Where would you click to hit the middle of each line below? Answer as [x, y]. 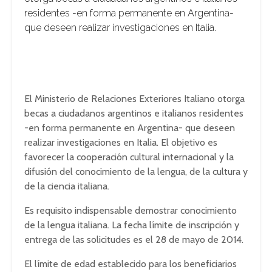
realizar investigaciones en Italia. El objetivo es [121, 142]
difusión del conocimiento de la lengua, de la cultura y [136, 172]
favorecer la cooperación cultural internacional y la [129, 157]
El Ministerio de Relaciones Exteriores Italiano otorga [134, 99]
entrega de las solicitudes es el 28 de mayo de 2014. [134, 240]
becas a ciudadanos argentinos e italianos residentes [134, 113]
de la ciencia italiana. [67, 186]
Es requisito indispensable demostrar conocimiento [131, 210]
